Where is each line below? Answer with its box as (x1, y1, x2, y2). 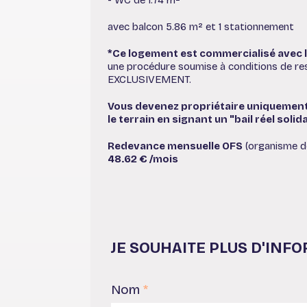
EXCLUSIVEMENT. (108, 73, 191, 86)
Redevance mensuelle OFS (108, 139, 243, 152)
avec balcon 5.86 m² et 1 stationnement (108, 20, 294, 33)
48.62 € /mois (108, 152, 178, 165)
